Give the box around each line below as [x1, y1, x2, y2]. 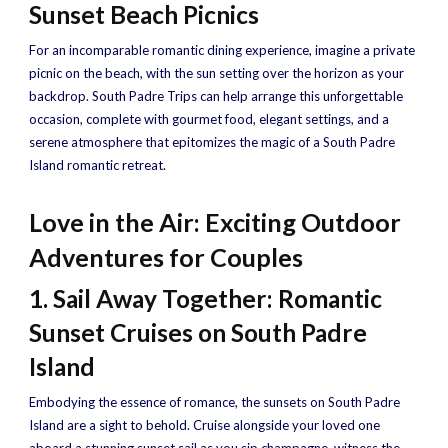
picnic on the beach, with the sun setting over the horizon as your [29, 65, 404, 81]
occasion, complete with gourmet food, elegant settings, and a [29, 111, 389, 127]
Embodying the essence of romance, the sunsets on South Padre [29, 394, 400, 410]
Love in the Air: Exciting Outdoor [29, 207, 401, 237]
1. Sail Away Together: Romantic [29, 284, 382, 313]
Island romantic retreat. [29, 157, 166, 173]
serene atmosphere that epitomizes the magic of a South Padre [29, 134, 395, 150]
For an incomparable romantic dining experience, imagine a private [29, 42, 415, 58]
